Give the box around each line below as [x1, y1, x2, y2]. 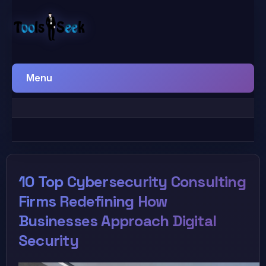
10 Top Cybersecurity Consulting [18, 172, 246, 192]
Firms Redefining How [18, 191, 167, 211]
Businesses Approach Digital [18, 211, 216, 231]
